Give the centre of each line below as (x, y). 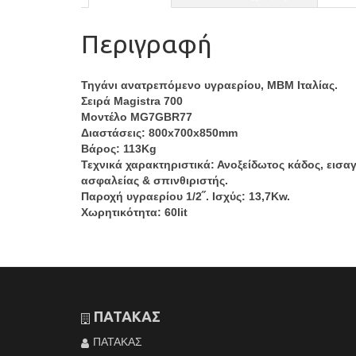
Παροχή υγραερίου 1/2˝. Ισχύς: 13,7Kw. (186, 197)
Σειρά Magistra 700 (132, 101)
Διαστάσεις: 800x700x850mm (159, 133)
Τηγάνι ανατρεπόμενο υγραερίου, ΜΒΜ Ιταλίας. (209, 85)
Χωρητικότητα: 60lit (134, 213)
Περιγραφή (146, 43)
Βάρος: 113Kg (119, 149)
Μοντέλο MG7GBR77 (137, 117)
